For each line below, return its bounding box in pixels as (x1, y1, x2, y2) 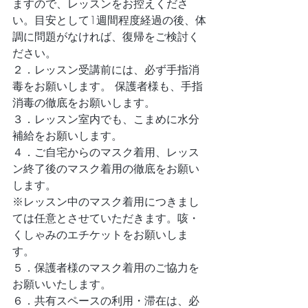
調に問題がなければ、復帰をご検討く (12, 29, 199, 44)
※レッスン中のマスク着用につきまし (12, 194, 199, 209)
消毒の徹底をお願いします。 (12, 95, 155, 110)
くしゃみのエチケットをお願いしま (12, 227, 188, 242)
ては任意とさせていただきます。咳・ (12, 210, 199, 225)
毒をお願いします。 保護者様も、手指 (12, 78, 203, 93)
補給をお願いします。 (12, 128, 122, 143)
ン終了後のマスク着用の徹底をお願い (12, 161, 199, 176)
